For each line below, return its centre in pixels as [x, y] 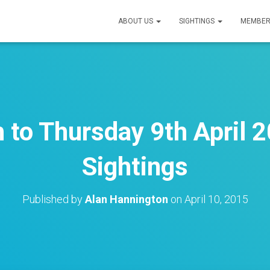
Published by [53, 199]
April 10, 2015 [216, 199]
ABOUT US [137, 21]
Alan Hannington [126, 199]
